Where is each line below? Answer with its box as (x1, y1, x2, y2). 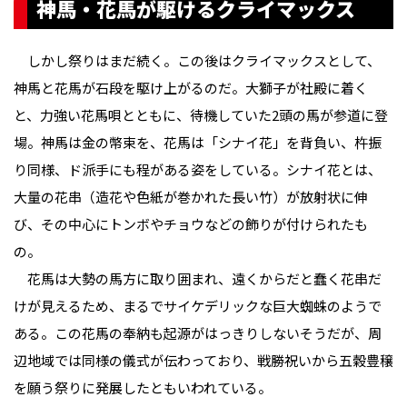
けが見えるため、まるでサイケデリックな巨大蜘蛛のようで (14, 296, 382, 316)
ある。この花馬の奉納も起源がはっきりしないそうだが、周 (14, 323, 382, 343)
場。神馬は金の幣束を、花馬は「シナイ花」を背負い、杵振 (14, 133, 382, 153)
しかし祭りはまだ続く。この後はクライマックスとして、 (14, 51, 381, 71)
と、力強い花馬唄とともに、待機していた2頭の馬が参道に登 (14, 105, 388, 125)
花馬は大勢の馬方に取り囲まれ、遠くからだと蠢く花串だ (14, 269, 382, 289)
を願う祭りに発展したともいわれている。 (14, 378, 272, 398)
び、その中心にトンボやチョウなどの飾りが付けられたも (14, 214, 368, 234)
